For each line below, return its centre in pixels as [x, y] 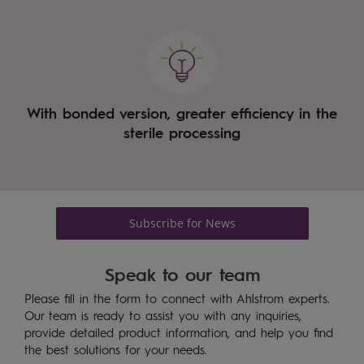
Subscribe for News [182, 223]
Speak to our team [182, 273]
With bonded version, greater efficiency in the [182, 112]
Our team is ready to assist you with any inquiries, [163, 317]
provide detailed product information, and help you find [179, 334]
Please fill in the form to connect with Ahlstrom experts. [177, 300]
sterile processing [182, 132]
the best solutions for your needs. [116, 351]
